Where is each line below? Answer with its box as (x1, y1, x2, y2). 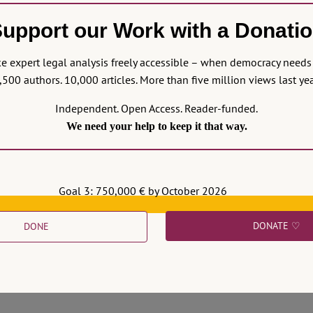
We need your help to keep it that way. (66, 120, 247, 132)
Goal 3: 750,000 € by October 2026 (58, 184, 227, 198)
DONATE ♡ (252, 219, 300, 232)
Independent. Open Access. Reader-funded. (55, 101, 258, 115)
